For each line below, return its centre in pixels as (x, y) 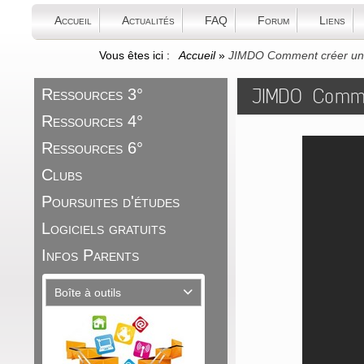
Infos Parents (90, 255)
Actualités (148, 20)
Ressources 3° (92, 94)
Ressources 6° (92, 148)
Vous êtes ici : (137, 55)
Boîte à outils (88, 292)
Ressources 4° (92, 121)
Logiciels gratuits (104, 228)
